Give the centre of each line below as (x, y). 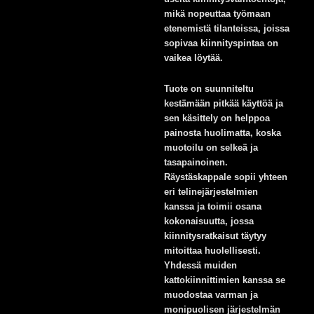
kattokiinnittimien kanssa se (225, 280)
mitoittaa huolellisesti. (212, 251)
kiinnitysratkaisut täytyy (215, 236)
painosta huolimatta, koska (223, 133)
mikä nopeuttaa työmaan (217, 14)
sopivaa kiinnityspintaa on (221, 43)
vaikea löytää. (193, 58)
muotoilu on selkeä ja (211, 148)
